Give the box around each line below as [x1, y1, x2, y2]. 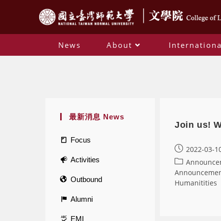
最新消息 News [69, 112, 124, 121]
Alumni [71, 194, 93, 203]
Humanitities [175, 178, 217, 187]
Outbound [71, 175, 102, 184]
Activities [71, 155, 100, 164]
